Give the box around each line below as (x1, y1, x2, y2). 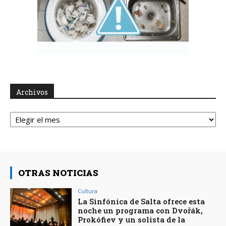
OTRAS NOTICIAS (18, 167, 98, 179)
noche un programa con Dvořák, (78, 205, 203, 216)
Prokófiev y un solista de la (78, 214, 186, 225)
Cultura (78, 187, 98, 195)
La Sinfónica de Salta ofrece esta (78, 196, 205, 207)
